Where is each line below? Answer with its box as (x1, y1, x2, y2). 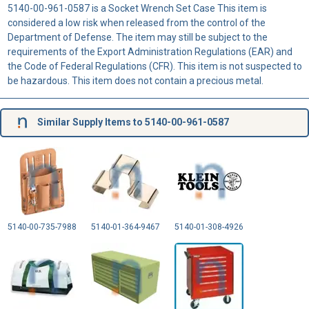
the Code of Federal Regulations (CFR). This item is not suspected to (7, 60, 302, 72)
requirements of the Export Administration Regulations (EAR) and (7, 46, 292, 57)
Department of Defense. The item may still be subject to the (7, 31, 268, 43)
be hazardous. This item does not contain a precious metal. (7, 74, 263, 86)
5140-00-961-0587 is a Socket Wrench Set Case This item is (7, 2, 267, 14)
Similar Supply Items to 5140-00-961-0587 (34, 116, 229, 128)
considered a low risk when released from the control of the (7, 17, 266, 28)
